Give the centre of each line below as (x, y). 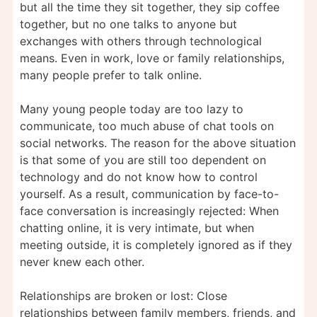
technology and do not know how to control (139, 177)
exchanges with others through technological (141, 41)
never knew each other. (82, 261)
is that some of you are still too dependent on (143, 160)
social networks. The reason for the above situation (158, 143)
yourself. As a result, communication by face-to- (149, 194)
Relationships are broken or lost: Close (123, 295)
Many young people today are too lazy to (132, 109)
